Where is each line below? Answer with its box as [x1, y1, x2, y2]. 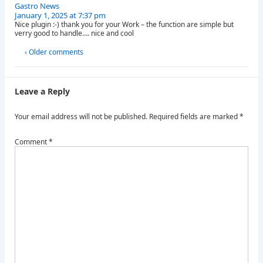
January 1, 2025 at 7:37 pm [15, 10, 106, 21]
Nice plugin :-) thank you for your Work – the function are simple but [15, 19, 234, 30]
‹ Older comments [25, 47, 83, 58]
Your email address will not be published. [15, 112, 147, 122]
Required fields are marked [149, 112, 240, 122]
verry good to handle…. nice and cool [15, 28, 134, 39]
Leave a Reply [15, 86, 70, 97]
